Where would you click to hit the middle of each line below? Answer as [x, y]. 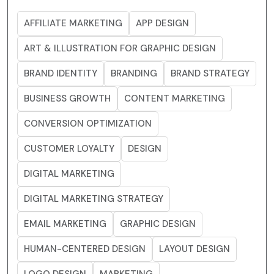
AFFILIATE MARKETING [73, 24]
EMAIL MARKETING [65, 224]
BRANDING [134, 74]
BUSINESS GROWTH [67, 99]
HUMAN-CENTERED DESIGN [85, 249]
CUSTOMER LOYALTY [69, 149]
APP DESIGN [162, 24]
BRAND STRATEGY [210, 74]
